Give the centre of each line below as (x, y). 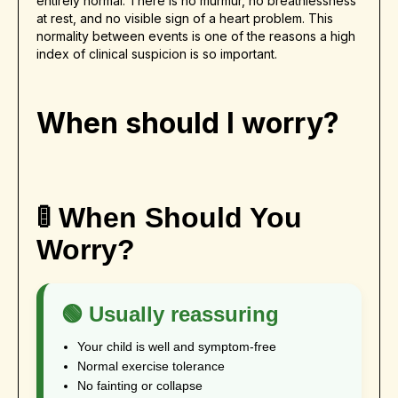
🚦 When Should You (169, 218)
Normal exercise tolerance (151, 366)
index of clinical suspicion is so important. (157, 54)
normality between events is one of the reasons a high (196, 36)
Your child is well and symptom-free (177, 347)
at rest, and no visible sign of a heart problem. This (185, 19)
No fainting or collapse (140, 386)
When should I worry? (188, 123)
